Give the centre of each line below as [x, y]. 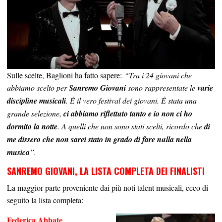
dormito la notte [32, 126]
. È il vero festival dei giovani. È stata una [131, 100]
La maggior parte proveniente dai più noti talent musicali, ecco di [108, 187]
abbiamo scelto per [38, 87]
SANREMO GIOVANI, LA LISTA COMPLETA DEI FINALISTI [106, 171]
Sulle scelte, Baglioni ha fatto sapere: [66, 75]
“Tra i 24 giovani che [158, 75]
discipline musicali [36, 100]
